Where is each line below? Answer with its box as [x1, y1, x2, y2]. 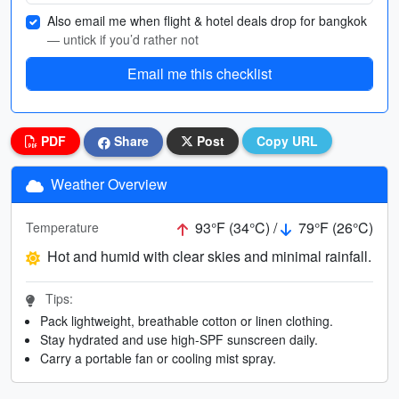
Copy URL [256, 132, 318, 150]
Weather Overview [47, 173, 167, 194]
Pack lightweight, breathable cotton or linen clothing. [40, 311, 333, 330]
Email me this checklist [127, 63, 272, 84]
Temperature [26, 218, 99, 237]
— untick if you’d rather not [47, 30, 199, 48]
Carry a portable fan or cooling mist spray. [40, 348, 276, 367]
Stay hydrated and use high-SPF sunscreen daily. [40, 330, 318, 348]
